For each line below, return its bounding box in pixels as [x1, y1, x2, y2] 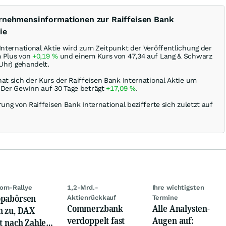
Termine [152, 194, 178, 201]
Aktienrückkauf [67, 194, 117, 201]
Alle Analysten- [152, 202, 210, 214]
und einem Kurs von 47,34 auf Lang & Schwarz [58, 52, 212, 60]
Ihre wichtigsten [152, 184, 204, 191]
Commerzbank [67, 202, 123, 214]
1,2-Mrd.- [67, 184, 98, 191]
